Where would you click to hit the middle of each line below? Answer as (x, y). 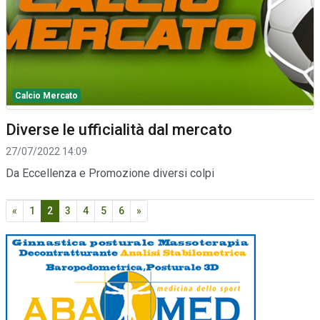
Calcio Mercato (46, 95)
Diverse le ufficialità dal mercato (119, 129)
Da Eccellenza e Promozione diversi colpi (110, 173)
